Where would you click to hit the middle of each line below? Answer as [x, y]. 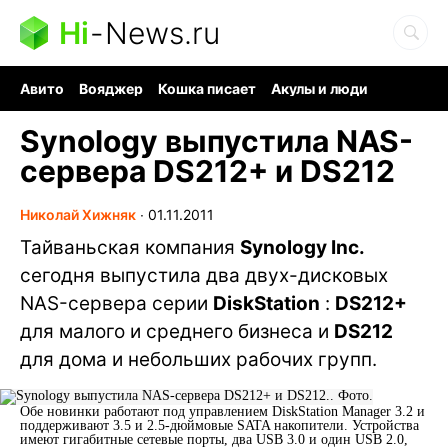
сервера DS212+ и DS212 [207, 171]
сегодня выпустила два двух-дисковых [204, 275]
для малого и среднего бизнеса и [177, 331]
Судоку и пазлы [194, 105]
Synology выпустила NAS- [216, 141]
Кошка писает [207, 88]
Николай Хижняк [78, 214]
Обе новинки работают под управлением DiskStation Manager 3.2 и [222, 411]
